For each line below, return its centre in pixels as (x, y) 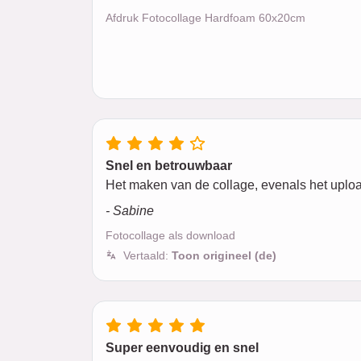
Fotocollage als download (170, 235)
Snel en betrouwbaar (169, 166)
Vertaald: (147, 255)
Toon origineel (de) (224, 255)
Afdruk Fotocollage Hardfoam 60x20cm (205, 18)
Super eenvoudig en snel (182, 348)
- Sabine (130, 211)
